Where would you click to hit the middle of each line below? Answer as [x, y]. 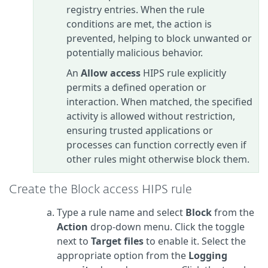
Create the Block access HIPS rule [100, 190]
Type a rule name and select [121, 213]
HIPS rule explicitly [183, 73]
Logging [208, 256]
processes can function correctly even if [156, 145]
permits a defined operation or [136, 88]
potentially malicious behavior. [135, 53]
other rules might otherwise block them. [158, 159]
